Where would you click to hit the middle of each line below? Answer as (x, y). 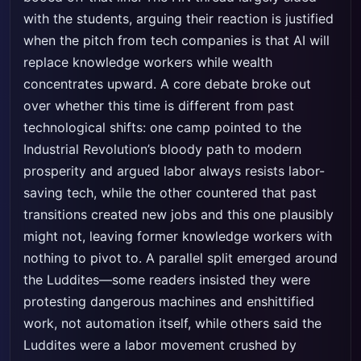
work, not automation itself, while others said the (172, 323)
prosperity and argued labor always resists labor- (174, 171)
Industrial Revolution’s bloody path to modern (162, 149)
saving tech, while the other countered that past (170, 193)
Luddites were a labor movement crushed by (160, 345)
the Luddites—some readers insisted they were (167, 280)
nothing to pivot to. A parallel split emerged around (180, 258)
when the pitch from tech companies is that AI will (176, 40)
